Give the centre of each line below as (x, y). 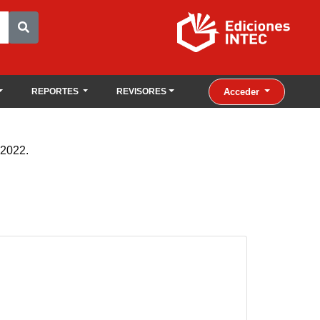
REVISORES (142, 91)
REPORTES (56, 91)
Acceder (242, 91)
